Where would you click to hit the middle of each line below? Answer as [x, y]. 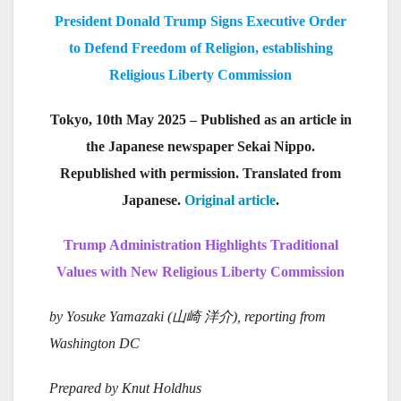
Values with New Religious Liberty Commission [200, 272]
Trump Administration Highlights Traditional [200, 245]
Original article [230, 200]
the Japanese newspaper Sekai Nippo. [200, 146]
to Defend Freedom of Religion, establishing [200, 48]
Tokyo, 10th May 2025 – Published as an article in [200, 119]
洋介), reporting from [265, 316]
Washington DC [94, 343]
